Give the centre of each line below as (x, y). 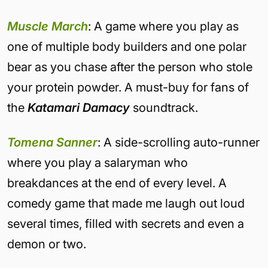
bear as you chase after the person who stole (130, 67)
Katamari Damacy (79, 108)
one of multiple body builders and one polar (127, 47)
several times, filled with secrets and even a (126, 224)
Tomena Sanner (52, 142)
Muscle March (48, 26)
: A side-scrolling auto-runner (179, 142)
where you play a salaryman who (98, 163)
